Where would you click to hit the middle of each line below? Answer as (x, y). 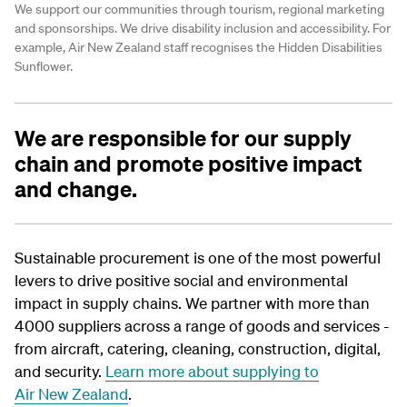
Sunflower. (44, 67)
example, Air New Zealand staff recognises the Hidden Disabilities (199, 48)
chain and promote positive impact (189, 164)
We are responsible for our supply (183, 139)
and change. (76, 189)
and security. (60, 372)
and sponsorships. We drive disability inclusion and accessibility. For (203, 29)
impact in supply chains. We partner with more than (192, 303)
